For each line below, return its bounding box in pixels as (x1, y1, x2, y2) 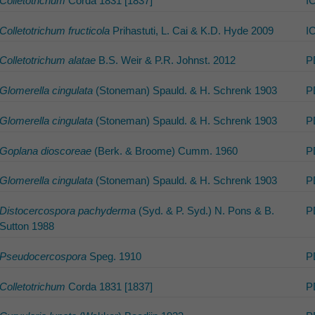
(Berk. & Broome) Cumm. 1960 (91, 144, 238, 157)
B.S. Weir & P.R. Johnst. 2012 (95, 54, 236, 67)
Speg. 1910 (86, 250, 141, 262)
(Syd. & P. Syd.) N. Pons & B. (135, 205, 274, 217)
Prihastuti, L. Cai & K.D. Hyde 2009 (109, 24, 274, 37)
